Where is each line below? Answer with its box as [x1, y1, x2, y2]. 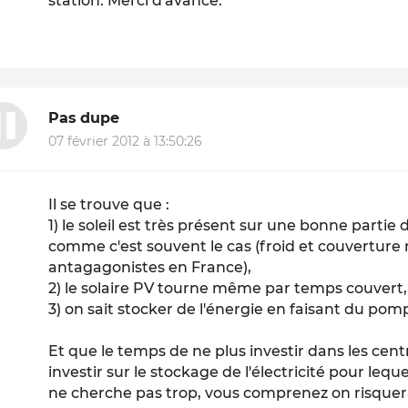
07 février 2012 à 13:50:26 [48, 133, 203, 150]
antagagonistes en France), [48, 259, 252, 277]
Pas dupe [48, 108, 120, 127]
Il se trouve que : [48, 196, 170, 214]
